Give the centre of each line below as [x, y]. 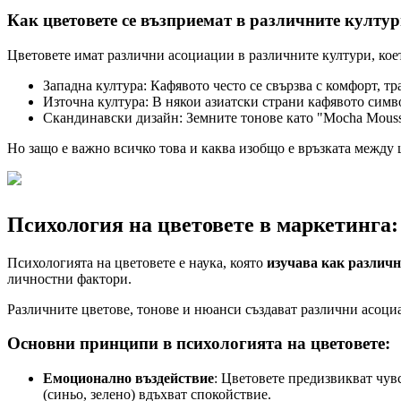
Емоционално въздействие [128, 379]
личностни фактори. [69, 278]
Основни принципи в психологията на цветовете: [199, 344]
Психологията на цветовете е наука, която [137, 262]
